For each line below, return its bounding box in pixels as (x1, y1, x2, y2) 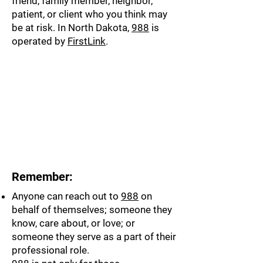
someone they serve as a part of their (12, 231, 176, 242)
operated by (12, 35, 68, 47)
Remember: (12, 170, 73, 184)
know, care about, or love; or (12, 217, 135, 229)
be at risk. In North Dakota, (12, 22, 131, 33)
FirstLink (68, 35, 106, 47)
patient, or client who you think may (12, 8, 167, 20)
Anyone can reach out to (12, 190, 121, 202)
